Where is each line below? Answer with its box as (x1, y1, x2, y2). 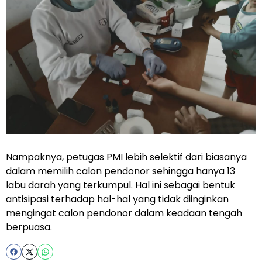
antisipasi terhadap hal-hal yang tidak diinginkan (6, 192, 229, 206)
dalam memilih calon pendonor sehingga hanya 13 (6, 164, 235, 178)
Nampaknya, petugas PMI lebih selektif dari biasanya (6, 150, 247, 164)
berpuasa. (6, 220, 52, 234)
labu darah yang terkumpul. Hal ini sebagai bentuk (6, 178, 235, 192)
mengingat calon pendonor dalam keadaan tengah (6, 206, 242, 220)
